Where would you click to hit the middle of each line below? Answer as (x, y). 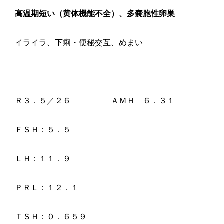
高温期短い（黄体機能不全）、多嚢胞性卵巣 (95, 14)
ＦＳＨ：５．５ (43, 130)
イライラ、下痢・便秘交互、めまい (79, 43)
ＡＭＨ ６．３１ (143, 101)
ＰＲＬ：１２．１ (47, 188)
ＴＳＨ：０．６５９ (51, 217)
